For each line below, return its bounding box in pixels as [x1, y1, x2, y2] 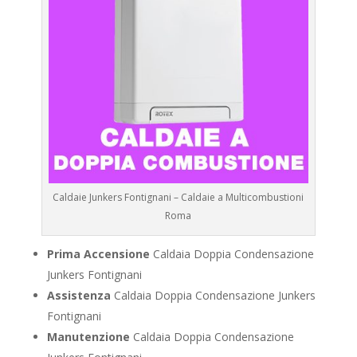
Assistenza [46, 288, 111, 304]
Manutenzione [46, 329, 130, 345]
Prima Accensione [46, 246, 150, 262]
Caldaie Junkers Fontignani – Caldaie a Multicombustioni [53, 190, 304, 205]
